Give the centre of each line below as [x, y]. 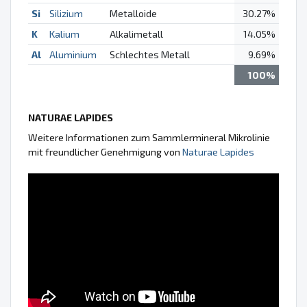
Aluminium [73, 54]
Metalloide [133, 13]
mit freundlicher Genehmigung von [105, 151]
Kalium [64, 34]
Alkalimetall [136, 34]
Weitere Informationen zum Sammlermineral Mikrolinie [149, 137]
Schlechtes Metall [149, 54]
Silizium [66, 13]
